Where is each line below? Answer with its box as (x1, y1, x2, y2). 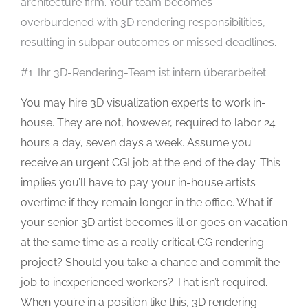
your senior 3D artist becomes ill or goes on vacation (21, 215, 287, 229)
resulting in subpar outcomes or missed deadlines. (21, 35, 276, 49)
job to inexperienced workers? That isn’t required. (21, 275, 267, 289)
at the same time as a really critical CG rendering (21, 235, 264, 249)
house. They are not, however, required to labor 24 (21, 115, 276, 129)
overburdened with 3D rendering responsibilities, (21, 15, 265, 29)
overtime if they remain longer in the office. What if (21, 195, 272, 209)
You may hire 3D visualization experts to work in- (21, 96, 266, 109)
